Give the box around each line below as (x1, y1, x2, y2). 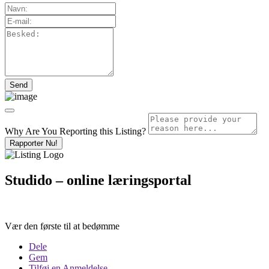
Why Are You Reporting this (5, 125, 115, 136)
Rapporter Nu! (10, 138, 58, 148)
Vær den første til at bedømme (5, 220, 119, 231)
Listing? (115, 125, 146, 136)
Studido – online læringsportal (5, 172, 192, 188)
